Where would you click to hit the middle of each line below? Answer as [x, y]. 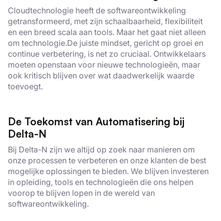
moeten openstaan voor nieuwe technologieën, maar [104, 65]
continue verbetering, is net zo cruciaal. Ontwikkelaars [107, 54]
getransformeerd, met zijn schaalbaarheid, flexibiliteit [105, 21]
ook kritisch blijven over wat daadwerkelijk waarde [101, 75]
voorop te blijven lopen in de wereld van [81, 193]
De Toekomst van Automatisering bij [96, 121]
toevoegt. [25, 86]
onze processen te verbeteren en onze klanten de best [107, 160]
